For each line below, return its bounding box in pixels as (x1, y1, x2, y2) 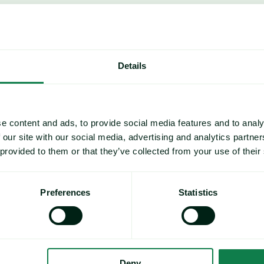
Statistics (179, 187, 217, 197)
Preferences (40, 187, 91, 197)
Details (117, 60, 147, 71)
